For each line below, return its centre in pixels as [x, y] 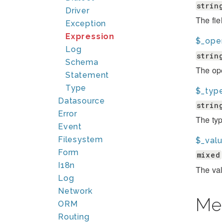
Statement [87, 75]
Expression [90, 36]
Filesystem [81, 139]
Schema [82, 62]
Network [75, 191]
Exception [86, 24]
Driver [78, 11]
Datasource [82, 101]
